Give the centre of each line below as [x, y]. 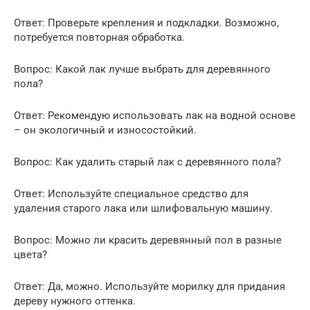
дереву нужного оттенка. [75, 301]
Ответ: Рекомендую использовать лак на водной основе [155, 115]
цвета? [30, 254]
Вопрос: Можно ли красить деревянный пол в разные [148, 240]
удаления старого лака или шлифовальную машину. [143, 208]
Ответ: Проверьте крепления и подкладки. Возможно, [146, 22]
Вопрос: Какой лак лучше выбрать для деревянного [142, 69]
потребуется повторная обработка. [99, 37]
